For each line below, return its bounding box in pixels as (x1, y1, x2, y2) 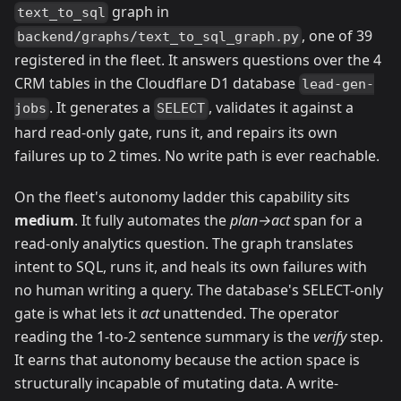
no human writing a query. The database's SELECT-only (14, 279, 383, 300)
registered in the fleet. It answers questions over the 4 (14, 50, 381, 71)
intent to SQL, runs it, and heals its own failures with (14, 256, 367, 277)
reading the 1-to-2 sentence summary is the (14, 326, 313, 346)
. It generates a (49, 98, 155, 118)
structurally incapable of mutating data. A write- (14, 372, 338, 393)
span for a (290, 209, 363, 230)
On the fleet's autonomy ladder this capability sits (14, 186, 350, 207)
